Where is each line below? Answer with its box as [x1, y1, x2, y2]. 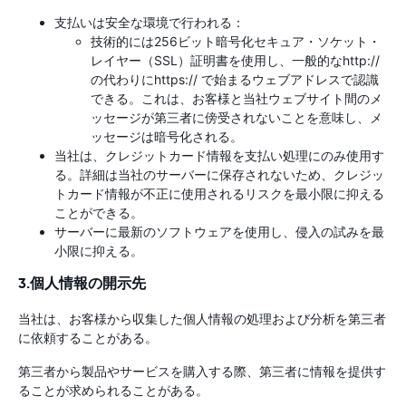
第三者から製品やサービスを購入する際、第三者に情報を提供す [18, 363, 386, 380]
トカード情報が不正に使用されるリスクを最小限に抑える [54, 186, 384, 202]
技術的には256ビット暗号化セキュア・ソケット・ [91, 34, 381, 50]
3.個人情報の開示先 [18, 274, 146, 294]
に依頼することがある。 [18, 330, 158, 346]
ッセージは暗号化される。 [91, 129, 243, 145]
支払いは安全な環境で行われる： [54, 14, 245, 31]
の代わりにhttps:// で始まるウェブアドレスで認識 [91, 72, 379, 88]
